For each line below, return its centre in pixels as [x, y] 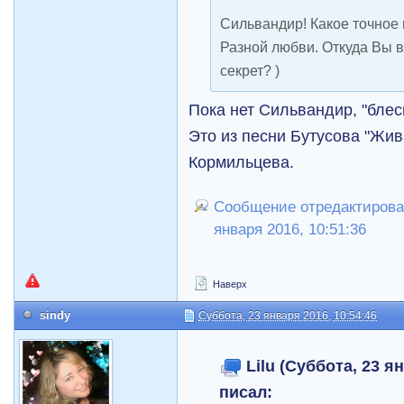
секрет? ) [250, 70]
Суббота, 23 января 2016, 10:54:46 [288, 315]
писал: [246, 392]
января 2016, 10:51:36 [290, 229]
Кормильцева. [242, 161]
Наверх [229, 284]
